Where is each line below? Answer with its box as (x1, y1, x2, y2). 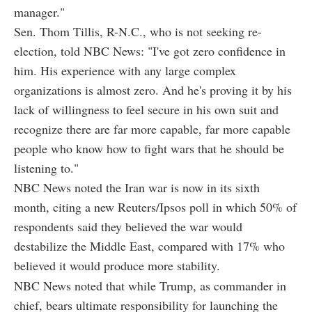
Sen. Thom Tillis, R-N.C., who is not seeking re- (14, 22, 262, 40)
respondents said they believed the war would (14, 217, 242, 235)
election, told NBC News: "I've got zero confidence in (14, 42, 286, 59)
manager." (14, 3, 65, 20)
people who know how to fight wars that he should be (14, 139, 284, 157)
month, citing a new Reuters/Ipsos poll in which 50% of (14, 198, 297, 215)
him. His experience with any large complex (14, 61, 236, 79)
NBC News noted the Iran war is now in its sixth (14, 178, 260, 196)
